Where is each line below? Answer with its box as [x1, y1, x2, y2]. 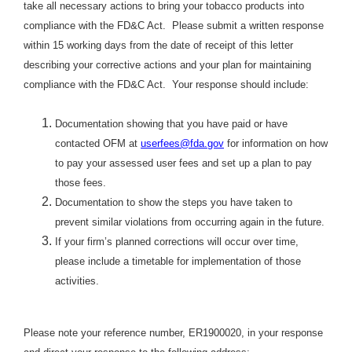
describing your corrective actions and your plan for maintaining [24, 59, 311, 71]
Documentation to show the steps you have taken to [55, 196, 292, 209]
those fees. [55, 177, 106, 189]
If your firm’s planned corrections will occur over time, [55, 236, 299, 248]
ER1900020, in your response [189, 327, 323, 339]
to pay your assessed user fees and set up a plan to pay [55, 157, 312, 170]
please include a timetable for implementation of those [55, 255, 301, 268]
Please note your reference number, [24, 327, 185, 339]
